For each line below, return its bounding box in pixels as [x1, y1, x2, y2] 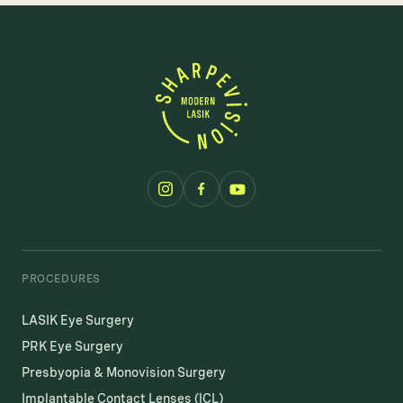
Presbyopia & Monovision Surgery [22, 365, 226, 380]
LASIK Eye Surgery [22, 313, 134, 327]
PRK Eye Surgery [22, 339, 123, 354]
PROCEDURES [22, 273, 101, 285]
